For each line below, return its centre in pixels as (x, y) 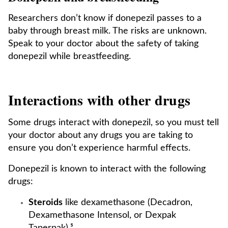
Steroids (46, 203)
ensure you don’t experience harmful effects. (99, 148)
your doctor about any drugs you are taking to (101, 135)
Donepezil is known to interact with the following (107, 169)
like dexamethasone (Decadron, (127, 203)
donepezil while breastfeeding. (69, 56)
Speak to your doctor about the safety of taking (103, 44)
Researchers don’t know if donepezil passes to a (105, 18)
